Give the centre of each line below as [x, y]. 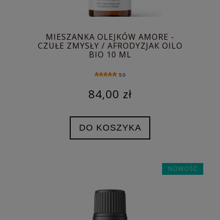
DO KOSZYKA [110, 128]
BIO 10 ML [110, 55]
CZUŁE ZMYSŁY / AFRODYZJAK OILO [110, 46]
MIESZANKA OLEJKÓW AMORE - [110, 37]
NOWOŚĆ [182, 169]
